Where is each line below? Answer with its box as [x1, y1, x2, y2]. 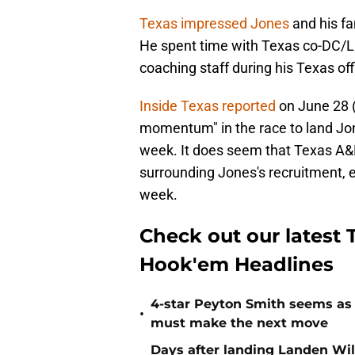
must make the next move [151, 315, 328, 331]
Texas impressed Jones [139, 15, 289, 32]
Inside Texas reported [139, 97, 276, 115]
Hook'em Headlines [139, 253, 334, 277]
